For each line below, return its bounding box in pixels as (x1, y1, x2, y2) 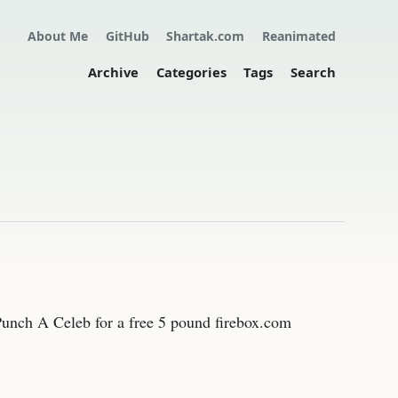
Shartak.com (166, 28, 245, 45)
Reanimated (262, 28, 337, 45)
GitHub (105, 28, 149, 45)
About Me (27, 28, 88, 45)
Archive (87, 62, 139, 81)
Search (291, 62, 337, 81)
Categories (155, 62, 227, 81)
